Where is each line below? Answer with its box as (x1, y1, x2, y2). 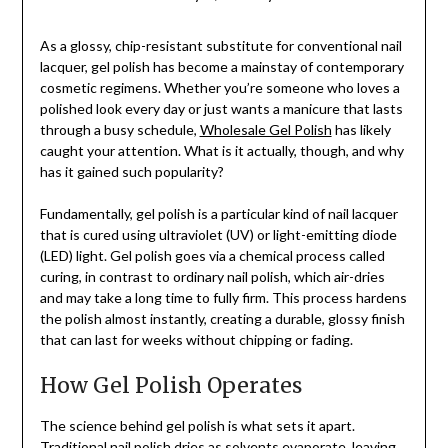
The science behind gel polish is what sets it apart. (39, 417, 355, 435)
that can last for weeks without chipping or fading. (39, 331, 353, 349)
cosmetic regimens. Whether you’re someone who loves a (39, 79, 400, 97)
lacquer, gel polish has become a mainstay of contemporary (39, 58, 404, 76)
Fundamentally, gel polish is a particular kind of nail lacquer (39, 205, 398, 223)
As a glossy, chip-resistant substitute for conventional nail (39, 37, 402, 55)
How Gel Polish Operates (39, 372, 302, 400)
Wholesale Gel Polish (199, 121, 332, 139)
